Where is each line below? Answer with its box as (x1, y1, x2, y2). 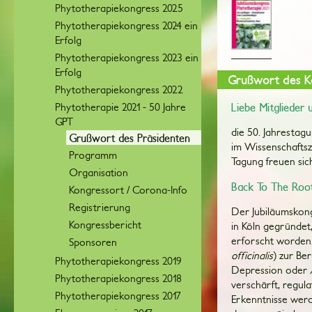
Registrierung (69, 201, 130, 213)
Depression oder (231, 264, 311, 276)
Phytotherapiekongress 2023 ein (55, 52, 198, 63)
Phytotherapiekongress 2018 (55, 272, 182, 284)
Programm (69, 149, 117, 161)
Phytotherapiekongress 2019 (55, 255, 182, 267)
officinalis (231, 249, 274, 261)
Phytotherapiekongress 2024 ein (55, 19, 198, 31)
